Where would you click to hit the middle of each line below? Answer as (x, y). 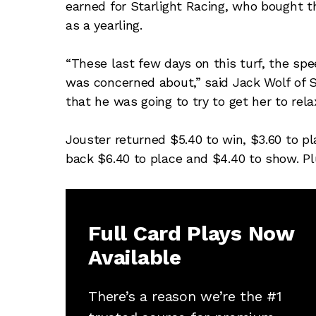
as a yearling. (104, 25)
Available (135, 257)
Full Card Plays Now (191, 233)
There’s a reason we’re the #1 (185, 296)
